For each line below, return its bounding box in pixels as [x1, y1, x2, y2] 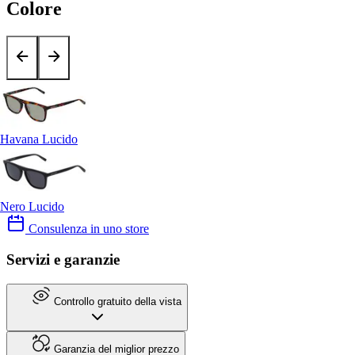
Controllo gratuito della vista [51, 295, 181, 307]
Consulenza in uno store [25, 222, 149, 236]
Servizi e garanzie [6, 251, 120, 269]
